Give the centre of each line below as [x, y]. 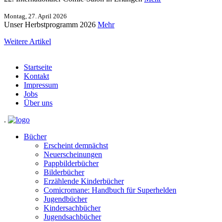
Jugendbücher [65, 199]
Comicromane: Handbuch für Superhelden [110, 190]
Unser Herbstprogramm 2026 [51, 24]
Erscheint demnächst [76, 145]
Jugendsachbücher [72, 217]
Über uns [38, 103]
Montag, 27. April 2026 [35, 16]
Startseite [38, 67]
